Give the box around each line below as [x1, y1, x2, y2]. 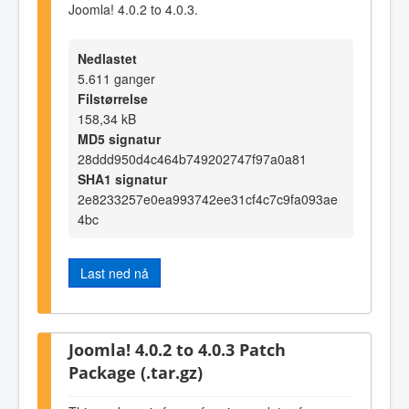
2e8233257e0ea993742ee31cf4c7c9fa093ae [78, 190, 338, 209]
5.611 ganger [78, 69, 155, 89]
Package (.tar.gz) [68, 360, 203, 383]
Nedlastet [78, 49, 137, 68]
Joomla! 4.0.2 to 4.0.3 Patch [68, 337, 286, 361]
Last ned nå [80, 264, 149, 283]
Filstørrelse [78, 89, 148, 109]
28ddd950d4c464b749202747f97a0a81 [78, 150, 307, 169]
